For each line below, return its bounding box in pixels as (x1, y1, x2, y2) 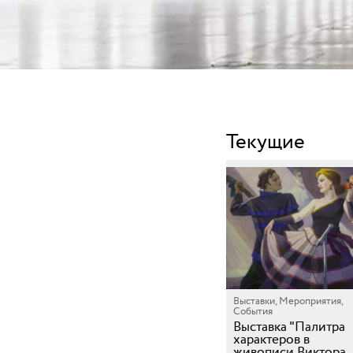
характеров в (233, 330, 310, 349)
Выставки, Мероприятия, (233, 293, 343, 309)
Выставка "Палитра (233, 318, 345, 336)
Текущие (226, 128, 305, 157)
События (233, 303, 273, 319)
